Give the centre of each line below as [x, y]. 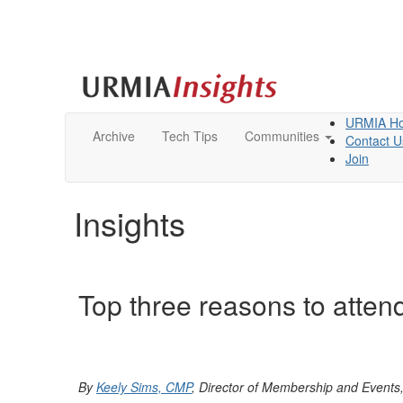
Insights [130, 223]
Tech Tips [190, 136]
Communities [282, 136]
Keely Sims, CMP [144, 387]
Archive [114, 136]
